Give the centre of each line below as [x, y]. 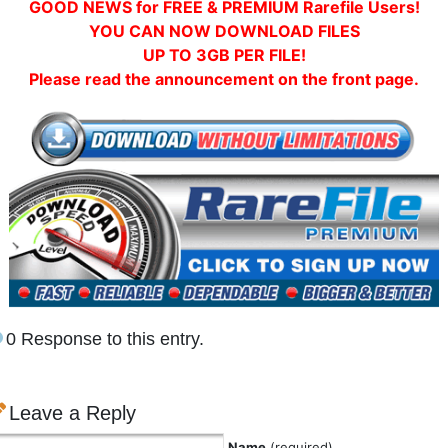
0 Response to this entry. [105, 339]
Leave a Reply [72, 413]
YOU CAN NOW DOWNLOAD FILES [224, 31]
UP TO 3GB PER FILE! [224, 55]
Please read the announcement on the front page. [224, 79]
